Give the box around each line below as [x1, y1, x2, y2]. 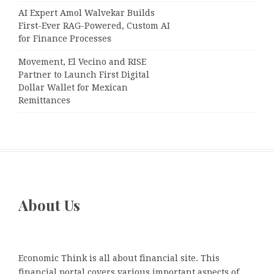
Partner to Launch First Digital [18, 70, 149, 80]
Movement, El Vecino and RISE [18, 57, 146, 67]
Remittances [18, 95, 70, 106]
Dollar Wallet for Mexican [18, 83, 128, 93]
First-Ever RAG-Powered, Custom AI [18, 21, 170, 31]
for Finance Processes [18, 34, 111, 44]
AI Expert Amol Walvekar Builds [18, 8, 155, 18]
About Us [18, 194, 80, 215]
